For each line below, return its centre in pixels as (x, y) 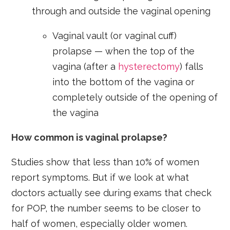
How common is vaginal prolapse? (90, 137)
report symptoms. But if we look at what (100, 177)
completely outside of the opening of (135, 97)
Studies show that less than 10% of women (106, 162)
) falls (192, 66)
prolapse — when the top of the (124, 51)
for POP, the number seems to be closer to (106, 208)
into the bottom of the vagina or (124, 82)
